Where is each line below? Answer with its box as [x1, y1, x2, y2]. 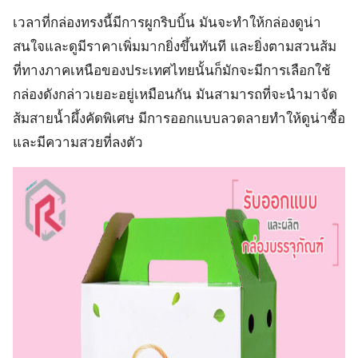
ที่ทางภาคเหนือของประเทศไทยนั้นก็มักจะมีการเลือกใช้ [13, 62, 331, 79]
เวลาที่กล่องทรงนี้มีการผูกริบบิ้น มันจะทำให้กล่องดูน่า [13, 14, 321, 31]
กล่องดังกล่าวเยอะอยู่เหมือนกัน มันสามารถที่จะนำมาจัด [13, 86, 337, 103]
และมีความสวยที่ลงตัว [13, 134, 143, 151]
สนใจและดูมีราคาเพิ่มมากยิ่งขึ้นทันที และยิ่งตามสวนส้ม [13, 38, 336, 55]
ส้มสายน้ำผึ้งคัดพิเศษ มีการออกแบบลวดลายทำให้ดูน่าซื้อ [13, 110, 345, 127]
